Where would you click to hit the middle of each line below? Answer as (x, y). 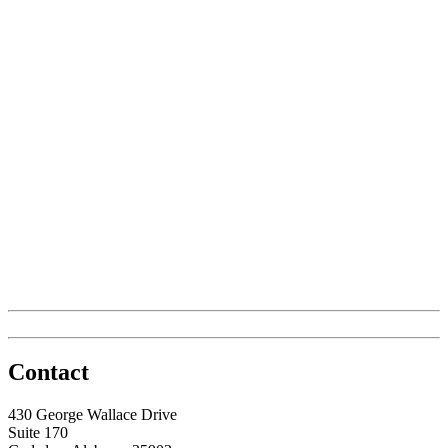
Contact (48, 371)
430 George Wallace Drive (92, 414)
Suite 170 (38, 432)
